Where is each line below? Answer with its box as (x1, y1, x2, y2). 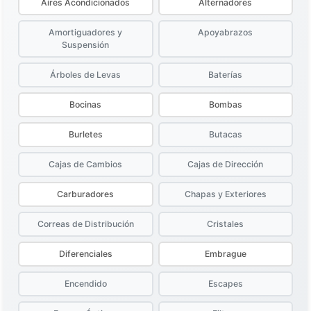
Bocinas (69, 99, 102, 110)
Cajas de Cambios (49, 159, 123, 170)
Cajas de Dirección (187, 159, 264, 170)
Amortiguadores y (49, 27, 123, 38)
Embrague (204, 249, 246, 260)
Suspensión (62, 40, 110, 51)
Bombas (208, 99, 242, 110)
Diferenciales (58, 249, 112, 260)
